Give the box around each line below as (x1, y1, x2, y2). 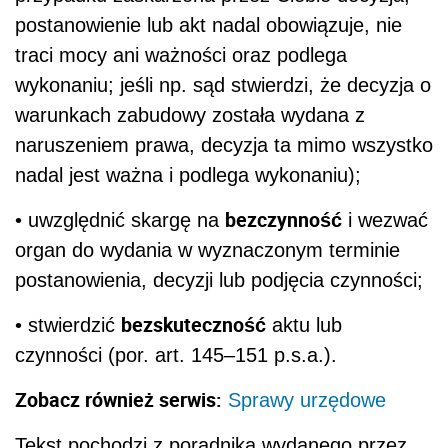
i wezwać (342, 209, 428, 232)
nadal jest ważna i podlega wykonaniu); (15, 164, 361, 187)
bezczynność (225, 206, 342, 234)
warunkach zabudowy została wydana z (15, 104, 365, 127)
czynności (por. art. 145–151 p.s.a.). (15, 344, 337, 367)
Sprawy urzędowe (228, 389, 386, 412)
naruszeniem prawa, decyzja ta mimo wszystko (15, 134, 433, 157)
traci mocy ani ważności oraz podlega (15, 44, 347, 67)
